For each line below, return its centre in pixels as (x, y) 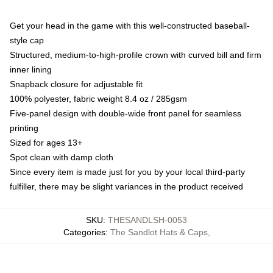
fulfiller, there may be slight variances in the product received (126, 186)
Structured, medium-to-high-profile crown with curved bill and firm (136, 55)
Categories (84, 232)
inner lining (31, 69)
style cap (27, 40)
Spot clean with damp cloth (62, 157)
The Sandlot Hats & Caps (159, 232)
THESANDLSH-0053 (147, 220)
